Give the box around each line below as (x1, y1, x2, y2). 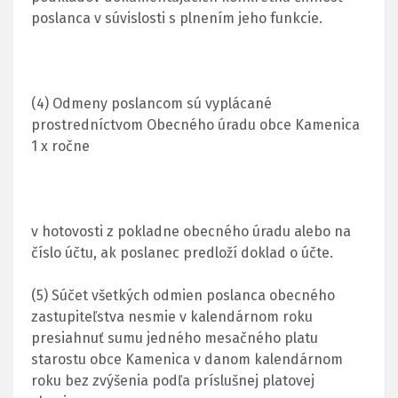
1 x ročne (31, 137, 90, 155)
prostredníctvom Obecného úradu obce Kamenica (31, 115, 360, 133)
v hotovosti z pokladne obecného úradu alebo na (31, 222, 351, 240)
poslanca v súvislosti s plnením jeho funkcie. (31, 9, 322, 27)
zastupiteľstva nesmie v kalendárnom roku (31, 307, 313, 325)
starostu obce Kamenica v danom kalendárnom (31, 350, 343, 368)
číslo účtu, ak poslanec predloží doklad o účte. (31, 243, 333, 261)
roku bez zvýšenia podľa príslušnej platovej (31, 371, 314, 389)
